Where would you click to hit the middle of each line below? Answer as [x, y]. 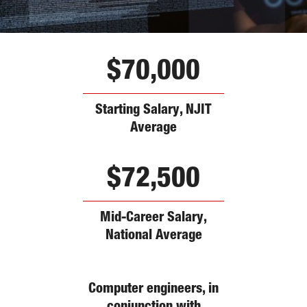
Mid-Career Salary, [153, 218]
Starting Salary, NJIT [153, 111]
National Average [153, 236]
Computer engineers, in [153, 290]
